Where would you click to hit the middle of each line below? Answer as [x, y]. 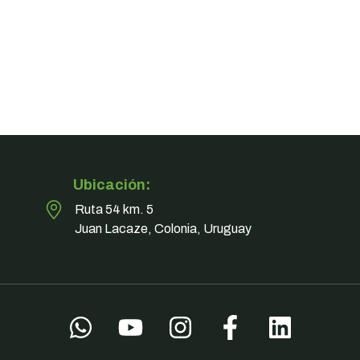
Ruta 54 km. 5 [115, 209]
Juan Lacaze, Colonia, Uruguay [164, 228]
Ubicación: [112, 184]
